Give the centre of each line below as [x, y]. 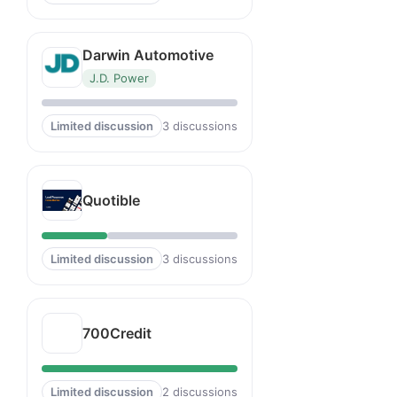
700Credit [117, 333]
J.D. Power [119, 78]
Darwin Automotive [148, 55]
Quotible [111, 200]
